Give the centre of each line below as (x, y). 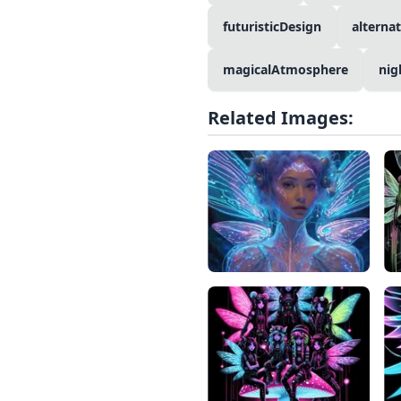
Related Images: (281, 118)
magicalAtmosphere (286, 69)
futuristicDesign (272, 26)
